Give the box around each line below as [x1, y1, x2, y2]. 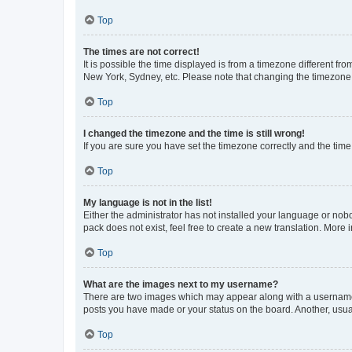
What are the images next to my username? [83, 278, 278, 290]
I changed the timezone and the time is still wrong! [83, 127, 305, 139]
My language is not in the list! [83, 196, 212, 208]
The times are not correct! [83, 46, 200, 57]
